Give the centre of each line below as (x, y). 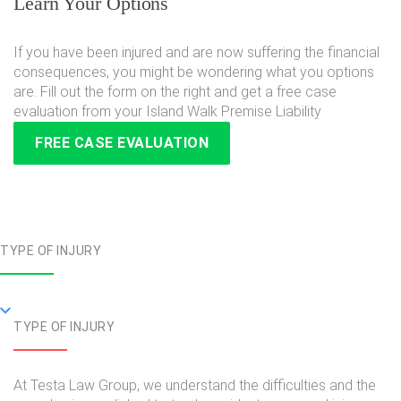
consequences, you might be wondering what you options (194, 73)
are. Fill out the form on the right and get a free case (175, 92)
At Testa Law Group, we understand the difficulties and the (195, 386)
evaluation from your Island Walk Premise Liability (167, 112)
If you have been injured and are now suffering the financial (196, 53)
